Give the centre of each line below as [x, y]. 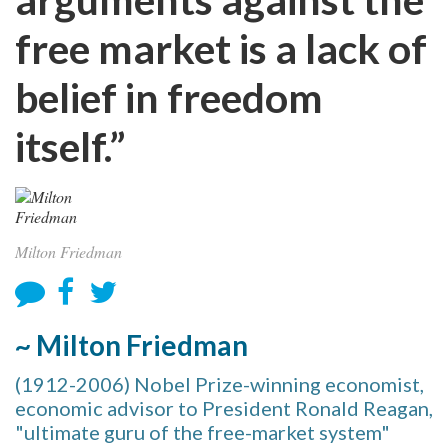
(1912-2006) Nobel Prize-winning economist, [219, 384]
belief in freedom [169, 97]
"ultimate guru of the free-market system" [202, 432]
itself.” [70, 146]
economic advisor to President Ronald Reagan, [224, 408]
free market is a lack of [221, 48]
